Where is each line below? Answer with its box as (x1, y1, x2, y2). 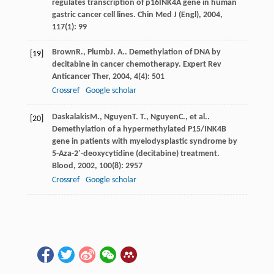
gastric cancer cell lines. (51, 10, 138, 20)
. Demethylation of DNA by (124, 47, 221, 57)
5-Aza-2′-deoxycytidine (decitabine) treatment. (51, 149, 220, 158)
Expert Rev (182, 59, 221, 69)
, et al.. (185, 112, 210, 122)
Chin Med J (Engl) (137, 10, 199, 20)
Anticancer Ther (51, 72, 108, 81)
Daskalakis (51, 112, 90, 122)
